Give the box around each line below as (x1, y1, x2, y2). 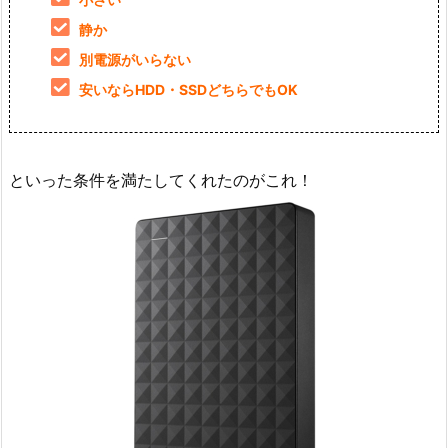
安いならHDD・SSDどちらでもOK (79, 81, 298, 99)
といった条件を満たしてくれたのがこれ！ (9, 170, 313, 191)
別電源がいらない (79, 51, 191, 69)
